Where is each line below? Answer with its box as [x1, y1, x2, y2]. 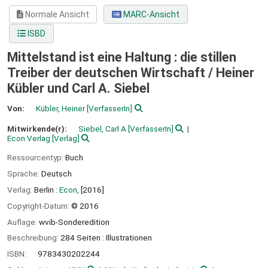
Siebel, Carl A [78, 123, 126, 133]
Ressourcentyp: [7, 153, 65, 163]
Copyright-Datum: [7, 200, 71, 211]
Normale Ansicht [23, 10, 90, 20]
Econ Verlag [7, 133, 50, 143]
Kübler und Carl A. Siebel [7, 81, 150, 96]
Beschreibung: [7, 233, 60, 243]
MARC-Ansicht [121, 10, 179, 20]
